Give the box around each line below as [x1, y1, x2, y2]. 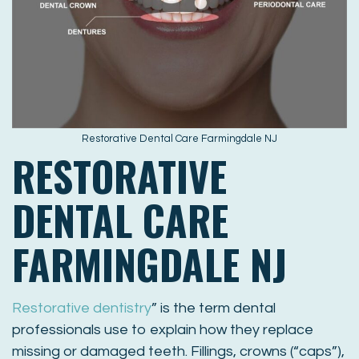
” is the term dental [151, 300, 276, 316]
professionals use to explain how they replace [12, 321, 313, 337]
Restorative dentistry [12, 300, 151, 316]
